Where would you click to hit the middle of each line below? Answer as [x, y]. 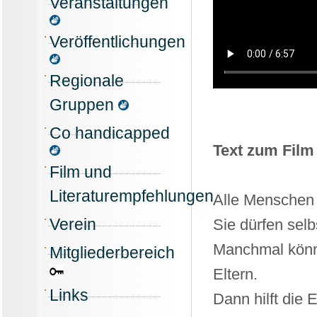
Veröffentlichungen [117, 41]
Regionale [87, 80]
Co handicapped [110, 133]
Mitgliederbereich [112, 252]
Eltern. [235, 274]
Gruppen [84, 104]
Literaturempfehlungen [132, 196]
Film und [81, 172]
